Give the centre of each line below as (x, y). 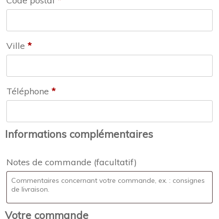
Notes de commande (50, 162)
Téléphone (29, 91)
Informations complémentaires (79, 134)
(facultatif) (115, 162)
